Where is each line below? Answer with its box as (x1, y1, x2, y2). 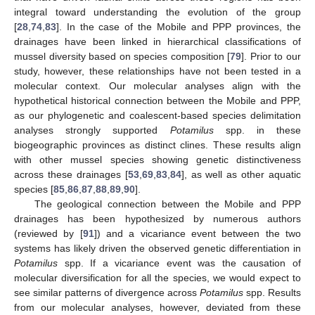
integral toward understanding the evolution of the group (14, 6, 301, 18)
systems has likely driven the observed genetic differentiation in (14, 243, 301, 255)
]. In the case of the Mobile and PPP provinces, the (56, 21, 301, 33)
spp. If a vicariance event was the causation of (58, 257, 301, 269)
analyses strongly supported (14, 124, 170, 136)
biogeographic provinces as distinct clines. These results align (14, 139, 301, 151)
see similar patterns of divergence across (14, 287, 200, 299)
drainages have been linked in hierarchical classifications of (14, 36, 301, 48)
